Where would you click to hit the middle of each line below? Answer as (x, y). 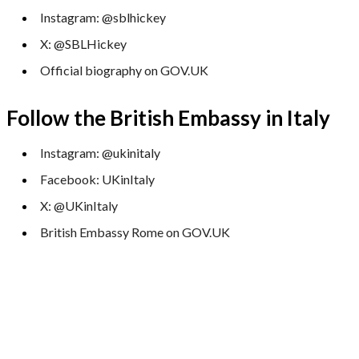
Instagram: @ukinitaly (100, 153)
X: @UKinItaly (79, 206)
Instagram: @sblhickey (103, 18)
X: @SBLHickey (83, 44)
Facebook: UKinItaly (97, 179)
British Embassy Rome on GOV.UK (135, 232)
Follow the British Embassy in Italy (168, 118)
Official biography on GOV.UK (124, 71)
